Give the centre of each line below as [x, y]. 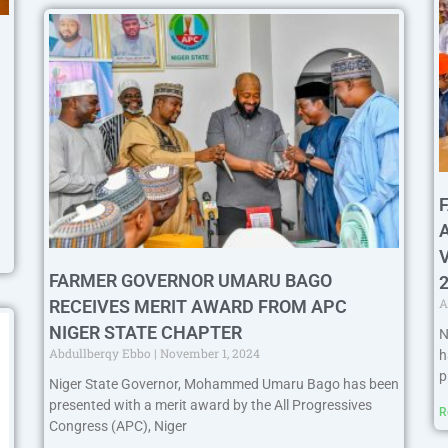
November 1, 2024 [208, 352]
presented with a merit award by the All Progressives [210, 404]
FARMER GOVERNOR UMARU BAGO [190, 280]
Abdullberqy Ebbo [101, 352]
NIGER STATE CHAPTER [145, 332]
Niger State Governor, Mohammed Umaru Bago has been [224, 383]
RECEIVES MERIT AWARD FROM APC [198, 306]
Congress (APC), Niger [118, 425]
